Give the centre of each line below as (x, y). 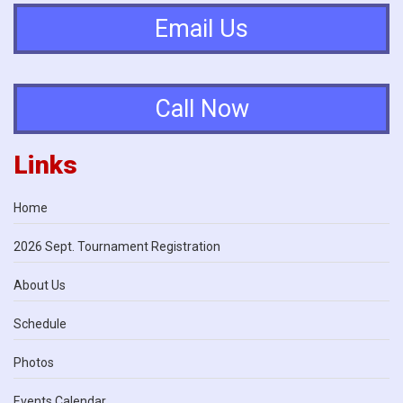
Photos (34, 363)
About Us (40, 286)
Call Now (201, 109)
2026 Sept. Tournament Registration (117, 247)
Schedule (40, 324)
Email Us (201, 28)
